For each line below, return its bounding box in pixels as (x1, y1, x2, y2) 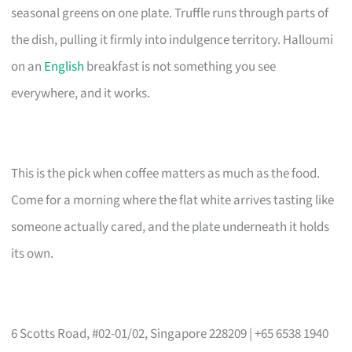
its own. (11, 244, 54, 263)
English (44, 57, 85, 76)
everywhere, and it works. (11, 83, 151, 103)
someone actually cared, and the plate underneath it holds (11, 217, 330, 236)
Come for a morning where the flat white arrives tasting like (11, 190, 335, 210)
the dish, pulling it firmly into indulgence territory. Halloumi (11, 30, 334, 49)
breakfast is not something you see (84, 57, 277, 76)
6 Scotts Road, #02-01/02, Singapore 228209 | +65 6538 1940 (11, 324, 329, 343)
